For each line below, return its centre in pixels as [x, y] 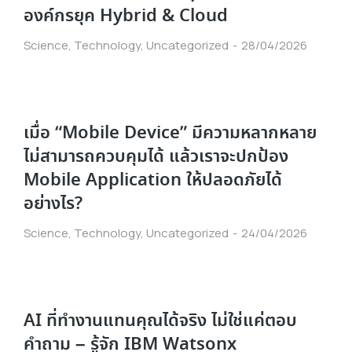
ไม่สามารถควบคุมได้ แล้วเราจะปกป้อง [156, 157]
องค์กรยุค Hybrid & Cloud [126, 16]
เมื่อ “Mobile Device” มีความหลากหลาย [170, 133]
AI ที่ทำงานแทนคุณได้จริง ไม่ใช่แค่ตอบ [160, 321]
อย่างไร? [53, 204]
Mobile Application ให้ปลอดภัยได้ [153, 180]
